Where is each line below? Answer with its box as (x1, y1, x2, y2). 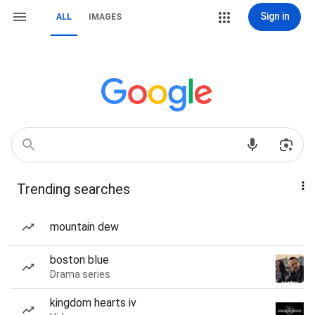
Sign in (259, 11, 290, 22)
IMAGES (89, 12, 122, 22)
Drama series (50, 269, 110, 280)
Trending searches (17, 181, 130, 198)
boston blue (50, 253, 109, 266)
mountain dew (50, 220, 119, 233)
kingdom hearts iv (50, 296, 136, 309)
